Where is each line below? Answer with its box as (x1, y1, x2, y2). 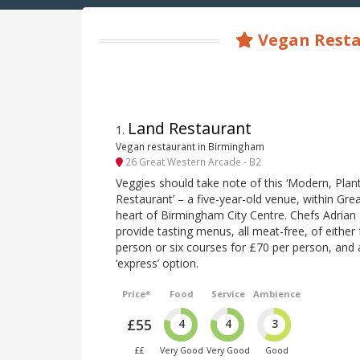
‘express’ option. (116, 256, 198, 272)
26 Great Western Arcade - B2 (123, 154, 261, 168)
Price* (122, 288, 151, 301)
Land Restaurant (128, 117, 252, 140)
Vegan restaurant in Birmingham (116, 140, 264, 153)
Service (211, 288, 246, 301)
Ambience (253, 288, 301, 301)
